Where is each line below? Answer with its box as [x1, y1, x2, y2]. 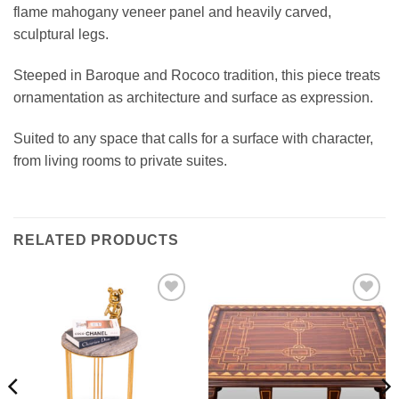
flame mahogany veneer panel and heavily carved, [13, 4, 331, 20]
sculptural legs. [13, 27, 109, 43]
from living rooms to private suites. [13, 153, 227, 169]
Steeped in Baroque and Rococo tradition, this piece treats [13, 68, 380, 84]
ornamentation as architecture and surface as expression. [13, 90, 373, 106]
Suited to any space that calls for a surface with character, [13, 131, 373, 147]
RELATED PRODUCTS [13, 232, 179, 248]
